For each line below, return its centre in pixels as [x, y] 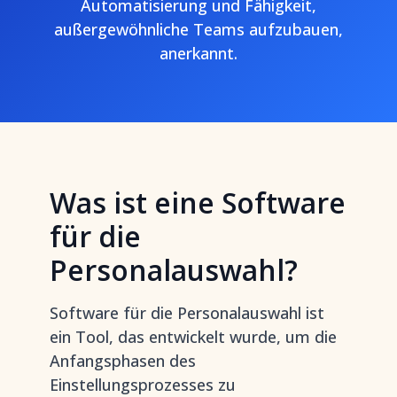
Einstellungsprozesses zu [143, 385]
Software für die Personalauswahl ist [187, 313]
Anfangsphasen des [123, 361]
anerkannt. [198, 53]
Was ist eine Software [198, 202]
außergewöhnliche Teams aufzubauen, [198, 29]
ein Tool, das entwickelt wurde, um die [193, 337]
